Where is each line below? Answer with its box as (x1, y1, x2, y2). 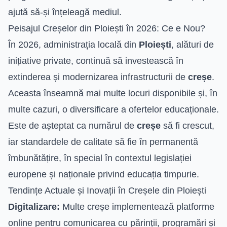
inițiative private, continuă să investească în (8, 55, 183, 66)
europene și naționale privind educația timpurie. (8, 169, 199, 179)
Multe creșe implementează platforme (60, 201, 214, 212)
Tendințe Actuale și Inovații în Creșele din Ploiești (8, 185, 206, 196)
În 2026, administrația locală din (8, 39, 139, 50)
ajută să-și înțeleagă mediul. (8, 7, 122, 17)
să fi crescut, (161, 120, 214, 131)
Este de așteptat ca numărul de (8, 120, 137, 131)
